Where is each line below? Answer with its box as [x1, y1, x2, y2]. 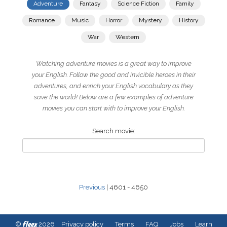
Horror [105, 17, 122, 24]
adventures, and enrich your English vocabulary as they [34, 82, 193, 90]
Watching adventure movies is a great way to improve [35, 60, 192, 67]
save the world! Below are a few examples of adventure [33, 93, 194, 101]
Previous [79, 183, 105, 191]
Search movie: [92, 127, 135, 135]
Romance [28, 17, 55, 24]
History [178, 17, 199, 24]
